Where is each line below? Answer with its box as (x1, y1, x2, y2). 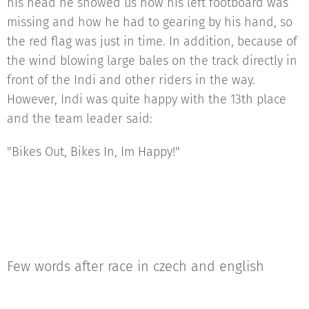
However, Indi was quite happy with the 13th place (7, 92, 286, 107)
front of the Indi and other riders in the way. (7, 72, 255, 88)
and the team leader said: (7, 111, 152, 126)
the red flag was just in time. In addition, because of (7, 34, 297, 49)
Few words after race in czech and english (7, 258, 264, 275)
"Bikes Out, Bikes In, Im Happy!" (7, 144, 180, 159)
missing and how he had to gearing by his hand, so (7, 14, 292, 30)
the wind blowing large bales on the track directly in (7, 53, 297, 68)
